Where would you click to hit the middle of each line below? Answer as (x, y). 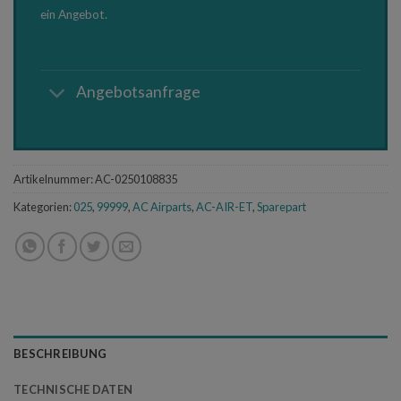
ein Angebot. (74, 15)
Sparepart (282, 206)
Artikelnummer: (54, 179)
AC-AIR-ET (224, 206)
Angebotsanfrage (139, 92)
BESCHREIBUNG (60, 353)
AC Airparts (162, 206)
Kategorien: (43, 206)
